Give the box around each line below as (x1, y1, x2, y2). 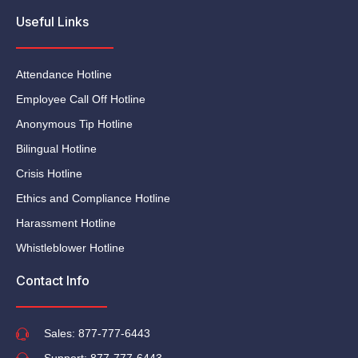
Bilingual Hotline (16, 142, 97, 155)
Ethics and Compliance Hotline (16, 192, 170, 205)
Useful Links (16, 14, 89, 30)
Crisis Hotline (16, 167, 82, 180)
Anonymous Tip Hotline (16, 117, 133, 130)
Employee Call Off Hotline (16, 93, 145, 105)
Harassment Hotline (16, 217, 116, 229)
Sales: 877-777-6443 (44, 327, 150, 340)
